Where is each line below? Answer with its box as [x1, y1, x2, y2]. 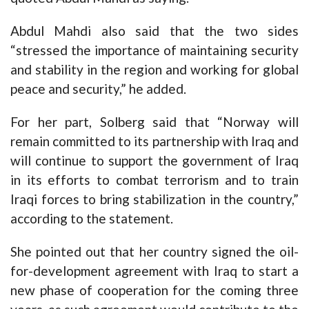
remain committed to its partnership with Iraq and [10, 133, 299, 150]
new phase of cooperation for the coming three [10, 282, 299, 299]
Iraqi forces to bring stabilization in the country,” [10, 191, 299, 208]
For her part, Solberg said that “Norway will [10, 114, 299, 130]
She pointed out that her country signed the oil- [10, 243, 299, 260]
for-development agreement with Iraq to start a [10, 263, 299, 279]
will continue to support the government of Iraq [10, 152, 299, 169]
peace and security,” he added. [10, 81, 186, 97]
